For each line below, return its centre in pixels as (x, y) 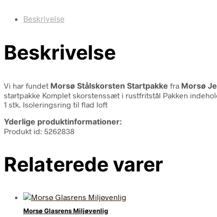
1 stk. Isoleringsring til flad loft (56, 104)
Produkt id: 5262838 (39, 131)
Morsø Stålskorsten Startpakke (109, 85)
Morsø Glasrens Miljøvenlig (66, 211)
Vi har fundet (27, 85)
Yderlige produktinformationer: (63, 121)
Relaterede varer (84, 164)
